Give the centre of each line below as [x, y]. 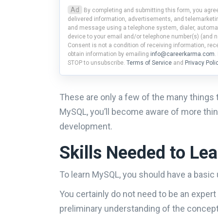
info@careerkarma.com [182, 54]
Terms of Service [150, 63]
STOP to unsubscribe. [97, 63]
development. [86, 126]
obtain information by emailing [109, 54]
